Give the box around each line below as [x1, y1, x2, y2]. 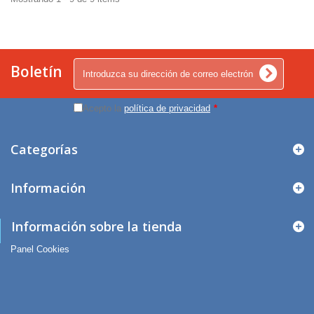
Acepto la [83, 103, 124, 114]
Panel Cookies [11, 244, 69, 254]
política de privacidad [124, 103, 210, 114]
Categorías [11, 141, 78, 158]
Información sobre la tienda [11, 218, 182, 235]
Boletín [11, 62, 62, 81]
